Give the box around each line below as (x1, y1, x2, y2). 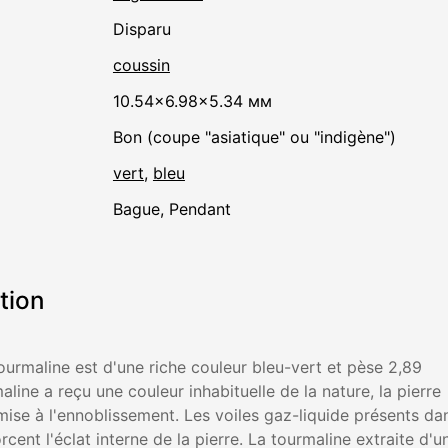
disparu (124, 19, 171, 40)
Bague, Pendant (122, 199, 231, 220)
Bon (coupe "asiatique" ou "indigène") (122, 127, 396, 148)
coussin (112, 55, 170, 76)
